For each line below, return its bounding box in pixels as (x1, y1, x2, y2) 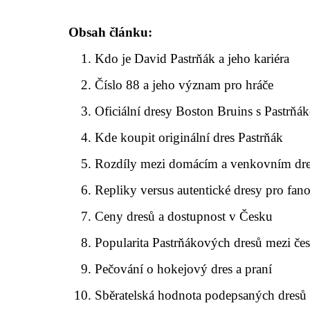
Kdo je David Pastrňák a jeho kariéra (95, 51, 290, 66)
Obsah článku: (69, 25, 152, 40)
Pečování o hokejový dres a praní (95, 262, 273, 277)
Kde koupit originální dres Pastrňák (95, 130, 284, 145)
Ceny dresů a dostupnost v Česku (95, 209, 273, 224)
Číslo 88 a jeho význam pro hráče (95, 77, 274, 93)
